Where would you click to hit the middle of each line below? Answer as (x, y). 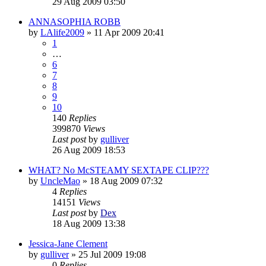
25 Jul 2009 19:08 (112, 254)
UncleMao (60, 180)
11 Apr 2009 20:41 (129, 32)
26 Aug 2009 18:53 (89, 150)
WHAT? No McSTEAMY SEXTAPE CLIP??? (119, 170)
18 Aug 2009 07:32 (126, 180)
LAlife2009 (62, 32)
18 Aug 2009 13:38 (89, 223)
